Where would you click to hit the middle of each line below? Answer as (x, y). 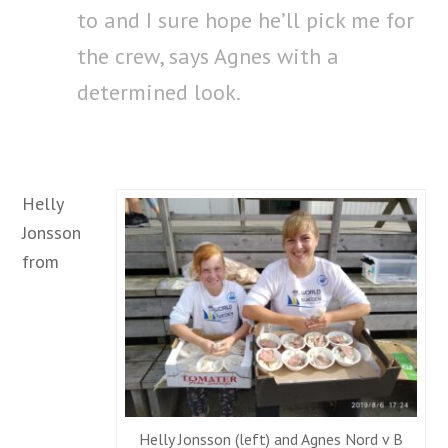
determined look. (159, 92)
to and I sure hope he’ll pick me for (246, 20)
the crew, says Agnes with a (208, 56)
